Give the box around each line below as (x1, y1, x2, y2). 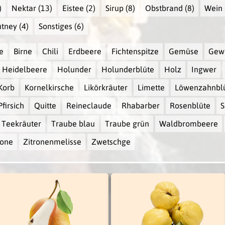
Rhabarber (121, 101, 160, 110)
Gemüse (168, 47, 198, 56)
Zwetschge (91, 137, 131, 147)
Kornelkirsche (24, 83, 74, 92)
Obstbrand (145, 4, 183, 13)
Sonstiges (38, 22, 72, 31)
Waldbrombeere (159, 119, 218, 129)
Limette (137, 83, 165, 92)
